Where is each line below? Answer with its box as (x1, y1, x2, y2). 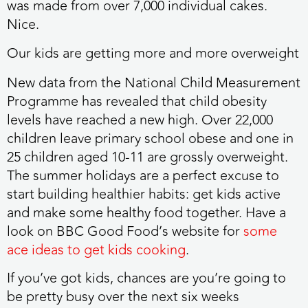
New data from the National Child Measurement (7, 71, 300, 93)
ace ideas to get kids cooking (7, 239, 186, 261)
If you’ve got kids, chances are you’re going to (7, 267, 286, 289)
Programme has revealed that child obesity (7, 90, 267, 112)
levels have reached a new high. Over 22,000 (7, 109, 273, 131)
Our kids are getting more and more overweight (7, 42, 299, 64)
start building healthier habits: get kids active (7, 183, 280, 205)
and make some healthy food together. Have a (7, 201, 286, 223)
